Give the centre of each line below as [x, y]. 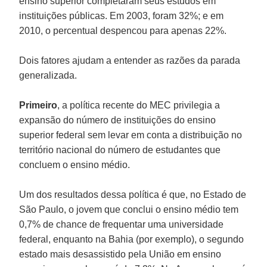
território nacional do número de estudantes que [120, 150]
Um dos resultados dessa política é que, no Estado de [133, 194]
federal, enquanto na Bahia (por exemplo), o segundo [132, 239]
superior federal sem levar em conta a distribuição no [131, 135]
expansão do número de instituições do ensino [118, 120]
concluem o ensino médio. [75, 164]
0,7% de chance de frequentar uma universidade [122, 224]
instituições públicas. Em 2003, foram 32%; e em [122, 15]
